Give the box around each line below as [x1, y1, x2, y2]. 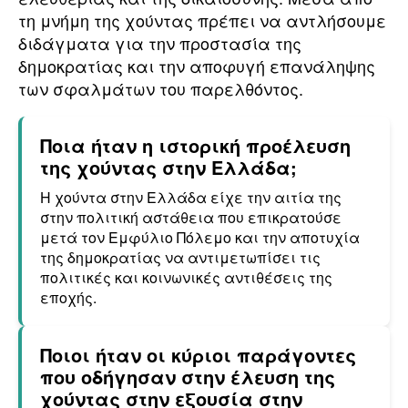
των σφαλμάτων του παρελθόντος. [18, 76, 303, 100]
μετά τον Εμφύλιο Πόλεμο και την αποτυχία [40, 227, 360, 248]
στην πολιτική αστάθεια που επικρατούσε [40, 207, 342, 228]
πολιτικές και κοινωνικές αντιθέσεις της [40, 267, 332, 288]
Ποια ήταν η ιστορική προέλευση [40, 132, 351, 158]
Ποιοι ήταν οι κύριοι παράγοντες [40, 342, 356, 368]
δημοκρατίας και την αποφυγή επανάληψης [18, 54, 375, 77]
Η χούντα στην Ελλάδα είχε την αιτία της [40, 187, 342, 208]
